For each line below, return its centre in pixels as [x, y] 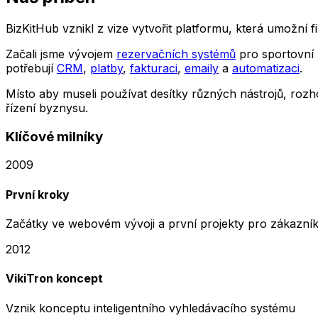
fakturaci [154, 68]
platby [106, 68]
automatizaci [266, 68]
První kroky [38, 194]
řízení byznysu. [47, 108]
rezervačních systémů [176, 54]
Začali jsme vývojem [59, 54]
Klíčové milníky [54, 136]
